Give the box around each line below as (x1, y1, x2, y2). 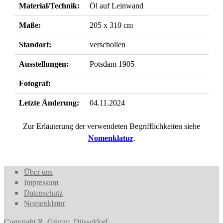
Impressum (24, 176, 58, 187)
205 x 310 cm (90, 20, 133, 29)
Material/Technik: (19, 1, 80, 10)
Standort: (19, 40, 51, 49)
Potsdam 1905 (90, 59, 134, 68)
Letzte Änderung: (19, 98, 79, 107)
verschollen (90, 40, 125, 49)
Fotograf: (19, 79, 51, 88)
